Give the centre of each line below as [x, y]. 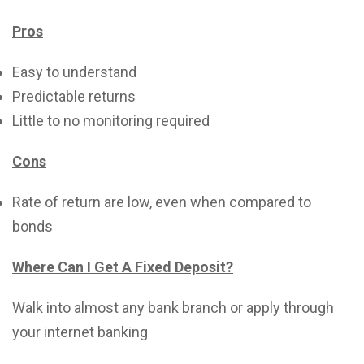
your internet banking [80, 332]
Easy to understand [74, 72]
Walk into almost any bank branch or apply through [173, 308]
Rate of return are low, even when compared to [162, 202]
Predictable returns [74, 96]
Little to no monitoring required [111, 121]
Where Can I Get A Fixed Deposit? [123, 267]
